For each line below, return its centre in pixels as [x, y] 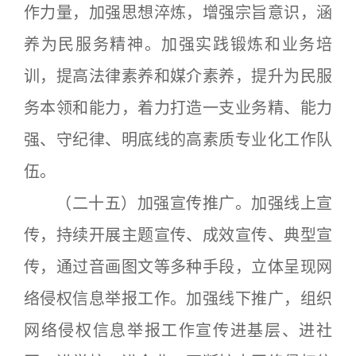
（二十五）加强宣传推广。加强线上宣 [178, 203]
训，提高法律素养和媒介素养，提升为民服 [178, 76]
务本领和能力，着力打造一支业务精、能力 [178, 108]
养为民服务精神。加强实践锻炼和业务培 [178, 44]
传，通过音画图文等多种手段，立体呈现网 [178, 267]
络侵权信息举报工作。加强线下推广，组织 [178, 299]
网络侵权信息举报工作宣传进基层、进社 [178, 331]
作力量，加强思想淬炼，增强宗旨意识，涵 [178, 13]
